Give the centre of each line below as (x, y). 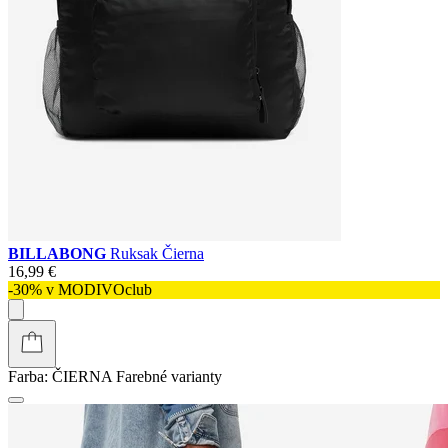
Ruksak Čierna (157, 253)
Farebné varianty (169, 376)
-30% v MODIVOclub (80, 289)
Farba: (28, 376)
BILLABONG (59, 253)
